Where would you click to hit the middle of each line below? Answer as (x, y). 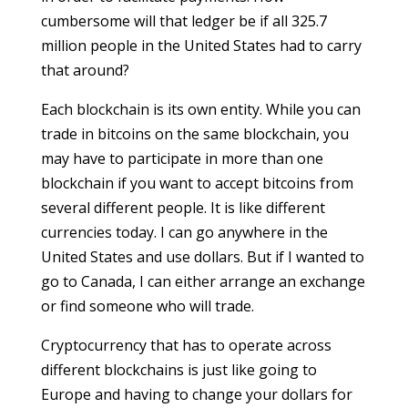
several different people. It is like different (183, 208)
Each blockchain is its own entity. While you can (200, 109)
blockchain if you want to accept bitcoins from (197, 183)
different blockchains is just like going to (178, 370)
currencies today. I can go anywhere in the (184, 232)
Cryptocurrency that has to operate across (186, 345)
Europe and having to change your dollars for (196, 394)
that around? (85, 70)
